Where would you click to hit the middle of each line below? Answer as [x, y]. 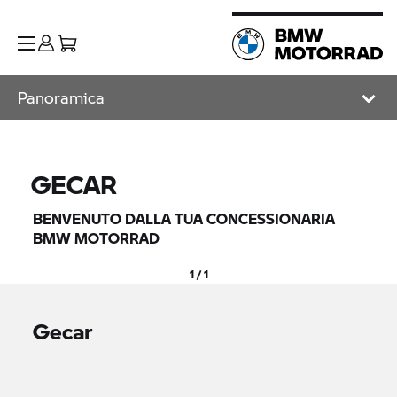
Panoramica [61, 97]
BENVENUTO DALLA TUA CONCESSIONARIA [184, 218]
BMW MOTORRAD [97, 238]
